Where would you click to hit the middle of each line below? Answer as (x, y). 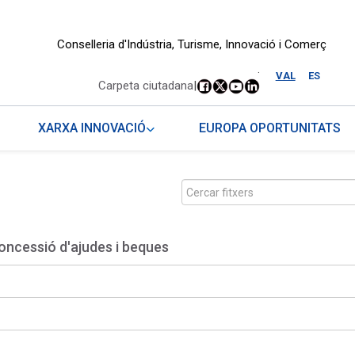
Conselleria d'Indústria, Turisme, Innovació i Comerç (191, 44)
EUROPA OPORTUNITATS (269, 128)
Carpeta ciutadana (145, 86)
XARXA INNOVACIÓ (92, 128)
